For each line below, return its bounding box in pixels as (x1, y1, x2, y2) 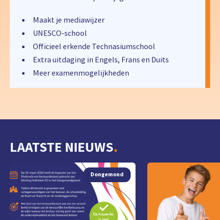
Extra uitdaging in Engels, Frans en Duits (33, 55, 169, 65)
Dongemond (90, 170, 124, 178)
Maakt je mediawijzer (33, 15, 105, 25)
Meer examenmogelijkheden (33, 68, 129, 78)
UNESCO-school (33, 28, 87, 38)
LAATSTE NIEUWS (10, 138, 113, 156)
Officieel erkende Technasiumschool (33, 41, 155, 52)
